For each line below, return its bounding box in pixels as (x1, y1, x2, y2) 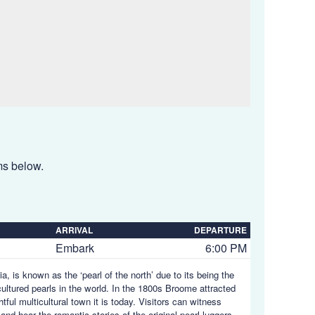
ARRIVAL (56, 224, 93, 236)
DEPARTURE (194, 224, 247, 236)
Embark (56, 240, 94, 256)
